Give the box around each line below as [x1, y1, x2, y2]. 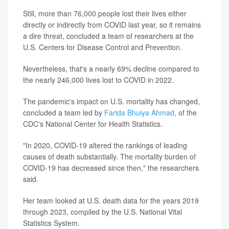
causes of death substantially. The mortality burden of [23, 151, 196, 162]
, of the [174, 107, 197, 118]
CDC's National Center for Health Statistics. [23, 118, 163, 129]
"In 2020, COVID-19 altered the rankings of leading [23, 140, 187, 150]
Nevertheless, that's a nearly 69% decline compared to [23, 63, 199, 74]
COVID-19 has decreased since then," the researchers [23, 162, 199, 173]
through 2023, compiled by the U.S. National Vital [23, 206, 182, 217]
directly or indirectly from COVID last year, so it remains [23, 19, 201, 30]
